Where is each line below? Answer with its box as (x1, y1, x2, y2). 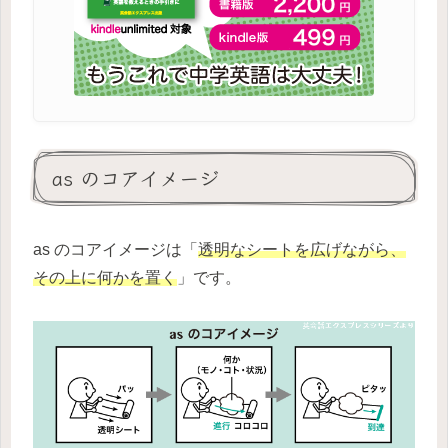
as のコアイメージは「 (33, 240, 198, 258)
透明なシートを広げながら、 (198, 240, 406, 258)
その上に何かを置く (33, 268, 177, 286)
